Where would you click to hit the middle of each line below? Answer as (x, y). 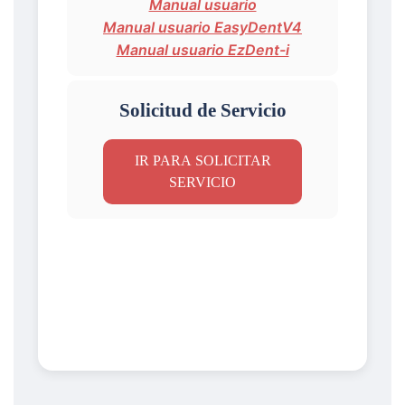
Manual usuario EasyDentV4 (202, 27)
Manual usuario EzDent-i (202, 49)
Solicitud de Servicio (202, 109)
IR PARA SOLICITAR (202, 160)
